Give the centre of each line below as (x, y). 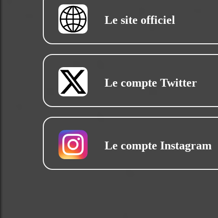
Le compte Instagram (158, 146)
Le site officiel (140, 20)
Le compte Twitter (151, 83)
